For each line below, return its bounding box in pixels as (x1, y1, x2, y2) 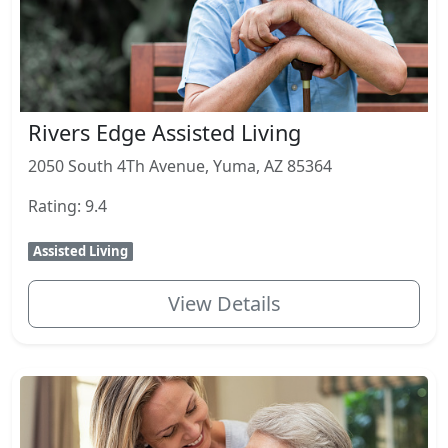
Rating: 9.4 (28, 195, 107, 218)
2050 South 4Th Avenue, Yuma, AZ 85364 (28, 155, 332, 178)
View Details (167, 290, 281, 318)
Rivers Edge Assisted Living (28, 118, 301, 148)
